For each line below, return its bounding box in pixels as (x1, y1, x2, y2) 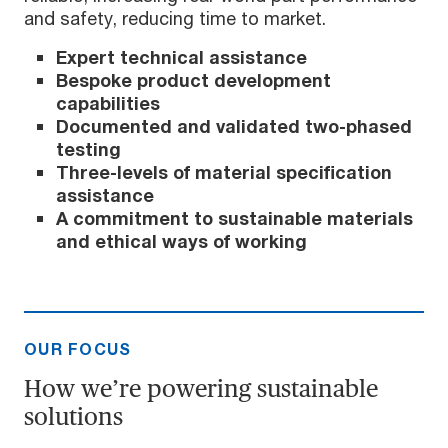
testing (56, 138, 121, 161)
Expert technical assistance (56, 46, 307, 69)
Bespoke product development (56, 69, 331, 92)
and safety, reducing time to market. (24, 7, 326, 30)
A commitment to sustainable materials (56, 207, 413, 230)
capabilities (56, 92, 160, 115)
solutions (24, 402, 123, 432)
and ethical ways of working (56, 230, 307, 253)
